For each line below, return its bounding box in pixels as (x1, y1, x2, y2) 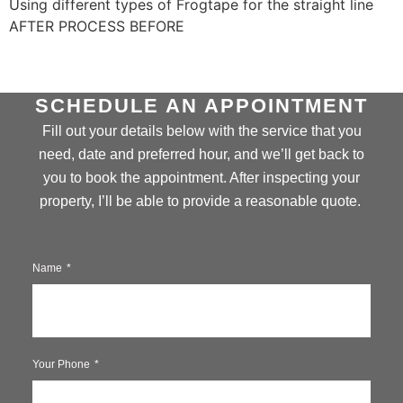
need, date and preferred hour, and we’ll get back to (39, 147, 364, 163)
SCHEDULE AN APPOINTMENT (35, 94, 368, 118)
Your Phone (31, 358, 93, 372)
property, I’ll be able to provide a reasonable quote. (39, 193, 364, 210)
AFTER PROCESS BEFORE (9, 16, 184, 35)
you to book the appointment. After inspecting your (43, 170, 360, 186)
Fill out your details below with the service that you (41, 123, 362, 139)
